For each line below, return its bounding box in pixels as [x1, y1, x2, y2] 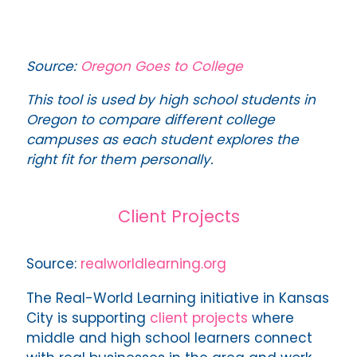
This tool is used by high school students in [26, 90, 316, 110]
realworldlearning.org [80, 254, 226, 274]
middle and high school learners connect [26, 328, 312, 347]
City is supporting [26, 308, 150, 328]
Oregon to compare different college [26, 110, 275, 130]
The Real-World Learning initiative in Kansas [26, 288, 329, 308]
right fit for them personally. [26, 150, 214, 170]
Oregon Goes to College [80, 56, 243, 76]
